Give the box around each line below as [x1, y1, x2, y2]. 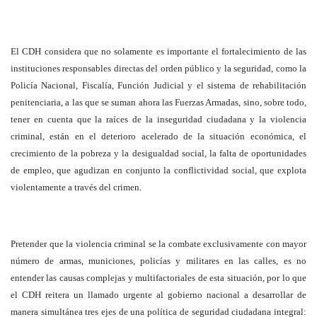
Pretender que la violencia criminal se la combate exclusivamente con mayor [11, 238, 306, 249]
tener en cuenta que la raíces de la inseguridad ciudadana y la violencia [11, 114, 306, 125]
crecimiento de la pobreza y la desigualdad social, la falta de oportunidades [11, 148, 306, 158]
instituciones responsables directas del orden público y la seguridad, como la [11, 63, 306, 74]
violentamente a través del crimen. [11, 182, 142, 192]
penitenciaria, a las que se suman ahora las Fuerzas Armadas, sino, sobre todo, [11, 97, 306, 108]
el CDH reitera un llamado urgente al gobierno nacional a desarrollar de [11, 289, 306, 300]
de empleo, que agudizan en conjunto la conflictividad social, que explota [11, 165, 306, 175]
